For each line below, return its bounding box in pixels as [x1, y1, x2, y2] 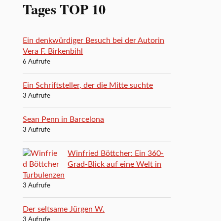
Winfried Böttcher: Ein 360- [68, 149, 164, 157]
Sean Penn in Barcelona [23, 115, 105, 123]
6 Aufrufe [23, 58, 51, 65]
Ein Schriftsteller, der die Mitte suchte [23, 81, 153, 89]
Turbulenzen [23, 171, 65, 179]
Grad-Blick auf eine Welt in [68, 160, 162, 168]
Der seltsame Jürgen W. [23, 205, 105, 213]
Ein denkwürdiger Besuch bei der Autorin [23, 36, 165, 44]
